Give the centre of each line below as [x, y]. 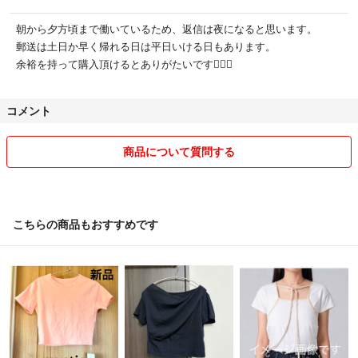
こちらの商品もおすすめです [86, 223]
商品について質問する [179, 151]
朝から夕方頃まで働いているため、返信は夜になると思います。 [167, 28]
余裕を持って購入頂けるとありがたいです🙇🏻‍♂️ [124, 63]
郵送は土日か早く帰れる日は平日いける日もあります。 [146, 46]
